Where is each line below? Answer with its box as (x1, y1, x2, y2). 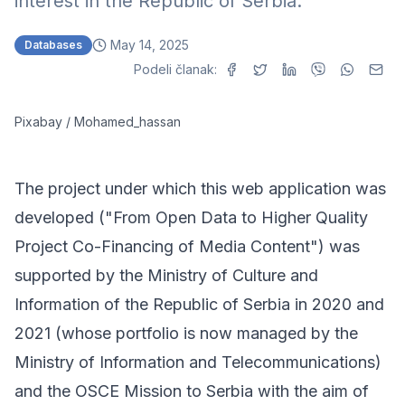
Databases (24, 38, 82, 52)
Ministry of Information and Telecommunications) (14, 353, 381, 372)
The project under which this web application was (14, 179, 386, 198)
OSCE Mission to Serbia (75, 381, 253, 400)
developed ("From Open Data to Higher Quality (14, 208, 368, 227)
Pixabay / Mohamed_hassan (14, 114, 181, 129)
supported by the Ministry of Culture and (14, 266, 318, 285)
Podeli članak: (134, 61, 217, 77)
